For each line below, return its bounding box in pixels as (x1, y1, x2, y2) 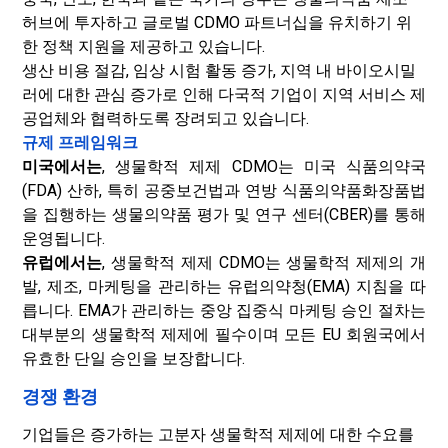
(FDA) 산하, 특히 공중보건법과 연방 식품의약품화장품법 (22, 181, 426, 200)
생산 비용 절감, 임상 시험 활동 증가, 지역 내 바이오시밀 (22, 61, 416, 80)
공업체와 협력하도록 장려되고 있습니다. (22, 109, 309, 128)
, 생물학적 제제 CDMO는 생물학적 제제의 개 (102, 253, 426, 272)
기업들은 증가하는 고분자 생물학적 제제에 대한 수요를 (22, 425, 414, 444)
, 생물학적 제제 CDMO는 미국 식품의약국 (102, 157, 426, 176)
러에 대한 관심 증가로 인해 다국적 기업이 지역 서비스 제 (22, 85, 426, 104)
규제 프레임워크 (22, 133, 138, 152)
